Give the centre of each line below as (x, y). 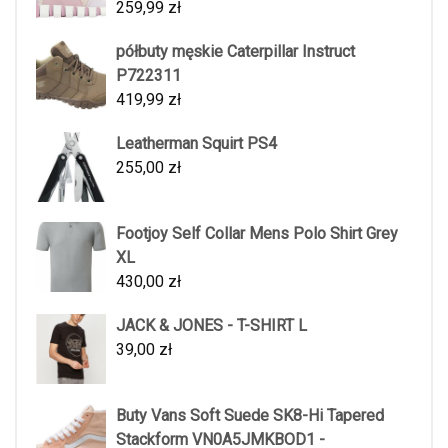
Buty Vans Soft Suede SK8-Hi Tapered (250, 415)
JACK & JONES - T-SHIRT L (211, 325)
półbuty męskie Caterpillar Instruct (235, 51)
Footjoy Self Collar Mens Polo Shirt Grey (257, 233)
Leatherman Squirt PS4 (196, 143)
